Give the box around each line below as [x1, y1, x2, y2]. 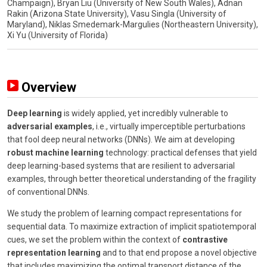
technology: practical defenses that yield [104, 147, 257, 157]
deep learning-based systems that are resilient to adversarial [7, 160, 235, 170]
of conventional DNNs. [7, 187, 89, 197]
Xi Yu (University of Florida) [7, 30, 108, 40]
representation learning [7, 247, 101, 257]
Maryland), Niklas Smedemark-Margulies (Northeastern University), [7, 19, 258, 29]
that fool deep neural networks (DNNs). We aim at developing [7, 134, 235, 144]
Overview [18, 79, 76, 95]
